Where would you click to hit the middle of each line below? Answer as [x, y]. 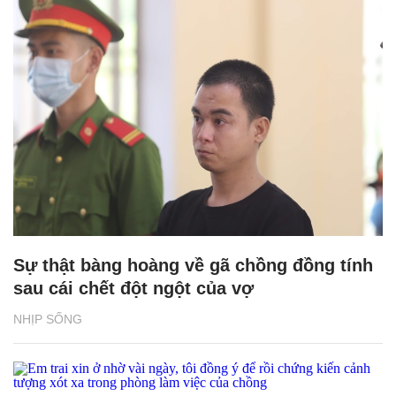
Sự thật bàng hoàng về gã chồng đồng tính [193, 265]
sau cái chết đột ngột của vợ [133, 288]
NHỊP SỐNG [48, 319]
